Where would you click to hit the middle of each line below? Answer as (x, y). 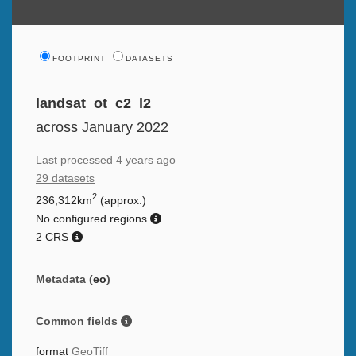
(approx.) (122, 200)
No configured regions (93, 219)
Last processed (76, 161)
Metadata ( (64, 279)
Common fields (78, 321)
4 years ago (146, 161)
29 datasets (65, 179)
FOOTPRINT (79, 59)
